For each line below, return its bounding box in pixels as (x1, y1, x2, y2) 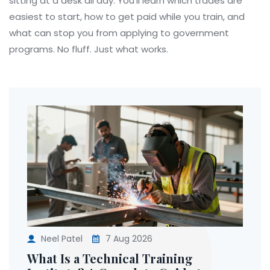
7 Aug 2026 (103, 233, 152, 245)
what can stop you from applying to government (9, 27, 229, 39)
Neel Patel (41, 233, 83, 245)
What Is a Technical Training (27, 250, 193, 267)
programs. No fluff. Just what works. (9, 43, 168, 55)
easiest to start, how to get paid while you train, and (9, 10, 245, 23)
